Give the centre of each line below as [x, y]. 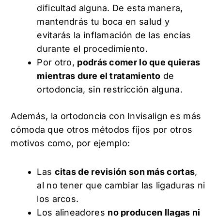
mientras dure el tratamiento [99, 76]
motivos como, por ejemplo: [72, 143]
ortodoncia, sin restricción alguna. [111, 89]
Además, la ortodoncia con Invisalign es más [106, 116]
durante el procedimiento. [94, 48]
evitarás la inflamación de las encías [114, 35]
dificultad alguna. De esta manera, [110, 8]
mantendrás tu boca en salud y [103, 21]
